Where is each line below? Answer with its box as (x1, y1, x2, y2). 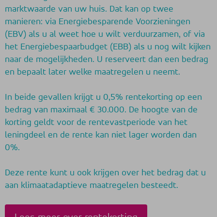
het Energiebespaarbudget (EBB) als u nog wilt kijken (5, 42, 211, 51)
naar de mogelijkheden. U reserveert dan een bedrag (5, 54, 208, 64)
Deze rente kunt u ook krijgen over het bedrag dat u (5, 168, 206, 177)
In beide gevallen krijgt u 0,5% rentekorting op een (5, 92, 202, 102)
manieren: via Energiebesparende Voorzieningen (5, 16, 190, 26)
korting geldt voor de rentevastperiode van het (5, 117, 187, 127)
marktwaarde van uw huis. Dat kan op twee (5, 4, 173, 14)
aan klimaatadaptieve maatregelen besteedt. (5, 180, 178, 190)
